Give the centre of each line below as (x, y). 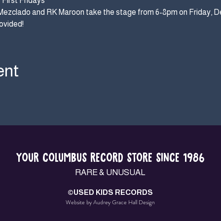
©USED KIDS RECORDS (110, 192)
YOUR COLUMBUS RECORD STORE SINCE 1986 (110, 158)
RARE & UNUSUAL (110, 173)
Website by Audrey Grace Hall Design (110, 203)
